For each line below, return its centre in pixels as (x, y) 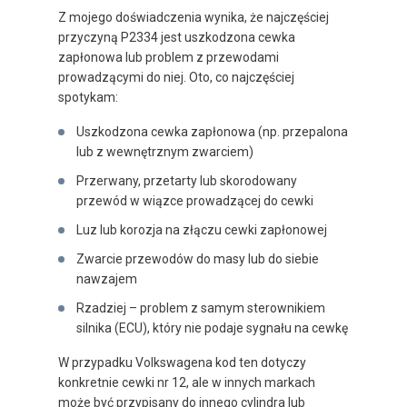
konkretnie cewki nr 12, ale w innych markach (187, 383)
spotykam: (88, 98)
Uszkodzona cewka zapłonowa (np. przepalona (212, 132)
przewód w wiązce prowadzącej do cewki (195, 201)
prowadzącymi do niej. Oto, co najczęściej (176, 78)
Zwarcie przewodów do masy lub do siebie (198, 259)
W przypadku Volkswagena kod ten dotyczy (182, 363)
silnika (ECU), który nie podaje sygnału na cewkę (212, 328)
